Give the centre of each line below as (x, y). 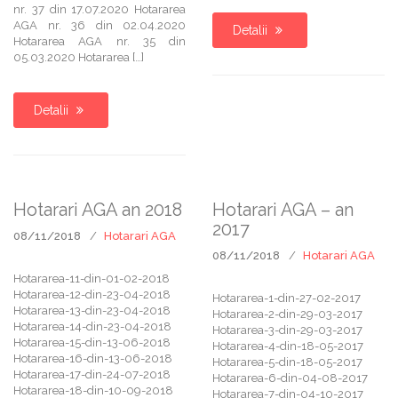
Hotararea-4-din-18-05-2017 (288, 346)
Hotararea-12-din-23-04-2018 (92, 295)
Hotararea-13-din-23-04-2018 (92, 310)
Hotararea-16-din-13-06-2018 (93, 358)
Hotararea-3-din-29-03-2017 (287, 330)
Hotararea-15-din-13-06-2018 (92, 342)
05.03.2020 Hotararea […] (79, 57)
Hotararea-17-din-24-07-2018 (92, 374)
